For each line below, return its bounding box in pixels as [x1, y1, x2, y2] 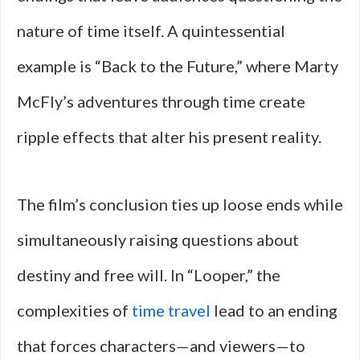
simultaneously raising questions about [17, 230, 299, 249]
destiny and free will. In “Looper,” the [17, 265, 280, 284]
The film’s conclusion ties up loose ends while [17, 194, 343, 214]
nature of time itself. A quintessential [17, 21, 285, 40]
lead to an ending [211, 301, 337, 320]
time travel [132, 301, 211, 320]
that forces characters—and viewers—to [17, 336, 305, 355]
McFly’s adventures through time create [17, 92, 305, 111]
